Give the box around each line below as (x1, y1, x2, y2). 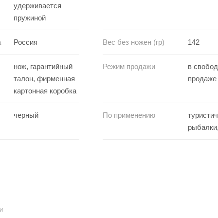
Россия (14, 37, 37, 46)
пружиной (14, 13, 46, 22)
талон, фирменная (14, 74, 75, 83)
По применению (103, 110, 155, 119)
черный (14, 110, 38, 119)
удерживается (14, 1, 61, 10)
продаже (188, 74, 217, 83)
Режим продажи (103, 62, 155, 71)
